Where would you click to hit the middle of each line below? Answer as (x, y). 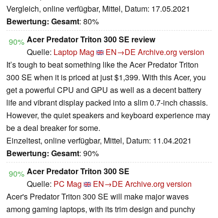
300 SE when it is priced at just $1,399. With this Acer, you (106, 77)
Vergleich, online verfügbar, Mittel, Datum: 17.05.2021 (98, 8)
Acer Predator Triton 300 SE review (91, 39)
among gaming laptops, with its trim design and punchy (101, 209)
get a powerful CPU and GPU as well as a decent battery (104, 90)
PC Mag (68, 183)
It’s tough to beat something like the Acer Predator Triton (102, 64)
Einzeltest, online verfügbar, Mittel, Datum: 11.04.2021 (99, 140)
